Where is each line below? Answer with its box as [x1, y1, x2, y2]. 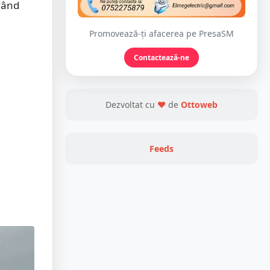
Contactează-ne [134, 52, 189, 63]
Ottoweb [181, 99, 218, 111]
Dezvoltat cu [105, 99, 157, 111]
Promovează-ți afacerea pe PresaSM [89, 28, 234, 40]
